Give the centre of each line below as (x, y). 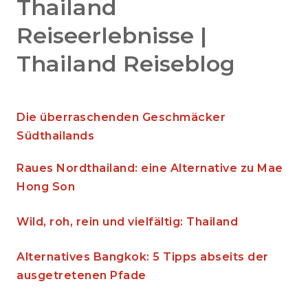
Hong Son (46, 187)
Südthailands (55, 136)
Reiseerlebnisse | (112, 35)
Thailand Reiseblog (126, 64)
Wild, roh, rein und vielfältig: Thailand (127, 222)
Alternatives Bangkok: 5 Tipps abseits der (143, 257)
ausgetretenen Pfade (81, 275)
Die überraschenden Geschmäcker (121, 117)
